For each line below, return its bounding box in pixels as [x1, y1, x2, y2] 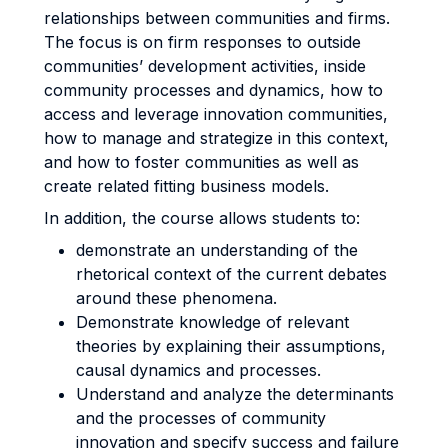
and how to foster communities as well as [44, 152, 359, 172]
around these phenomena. [76, 288, 277, 308]
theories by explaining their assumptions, [76, 336, 386, 356]
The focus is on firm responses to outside [44, 32, 361, 52]
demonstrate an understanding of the [76, 240, 358, 260]
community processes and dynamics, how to [44, 80, 383, 100]
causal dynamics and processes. [76, 360, 321, 380]
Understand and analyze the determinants [76, 384, 394, 404]
